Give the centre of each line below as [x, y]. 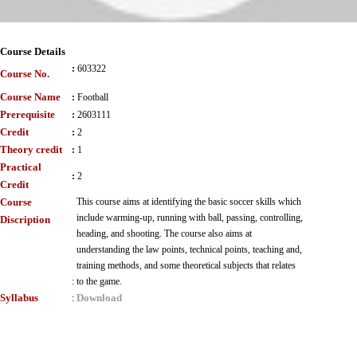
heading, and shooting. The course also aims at [164, 233]
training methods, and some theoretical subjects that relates [186, 265]
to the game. [99, 281]
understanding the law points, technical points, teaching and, [189, 249]
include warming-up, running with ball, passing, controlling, [190, 218]
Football [93, 97]
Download [99, 298]
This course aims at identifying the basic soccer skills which [189, 202]
